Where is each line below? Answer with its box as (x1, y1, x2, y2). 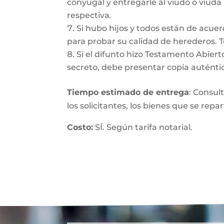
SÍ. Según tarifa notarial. (93, 122, 193, 132)
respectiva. (67, 10, 112, 20)
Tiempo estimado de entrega (67, 87, 189, 97)
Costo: (67, 122, 93, 132)
